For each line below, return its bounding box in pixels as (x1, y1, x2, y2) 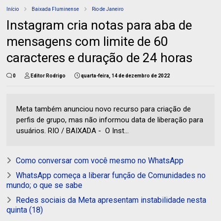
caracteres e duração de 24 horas (6, 50, 193, 65)
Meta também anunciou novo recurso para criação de (16, 104, 191, 113)
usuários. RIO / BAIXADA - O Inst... (16, 126, 129, 135)
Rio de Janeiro (92, 6, 124, 12)
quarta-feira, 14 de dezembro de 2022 (81, 73, 170, 78)
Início (6, 6, 19, 12)
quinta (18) (6, 205, 43, 215)
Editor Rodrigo (31, 73, 66, 78)
